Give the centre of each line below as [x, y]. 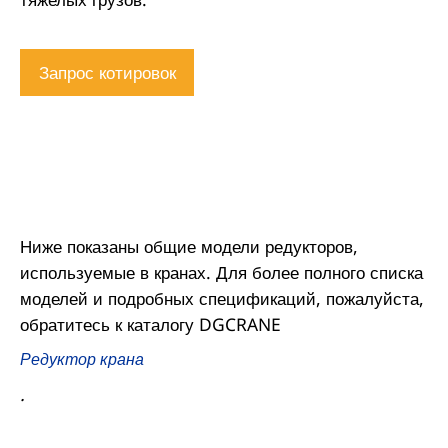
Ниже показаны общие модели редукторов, [188, 246]
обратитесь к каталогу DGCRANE [150, 324]
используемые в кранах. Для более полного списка [221, 272]
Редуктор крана [81, 358]
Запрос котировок [107, 72]
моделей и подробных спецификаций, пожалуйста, [221, 298]
